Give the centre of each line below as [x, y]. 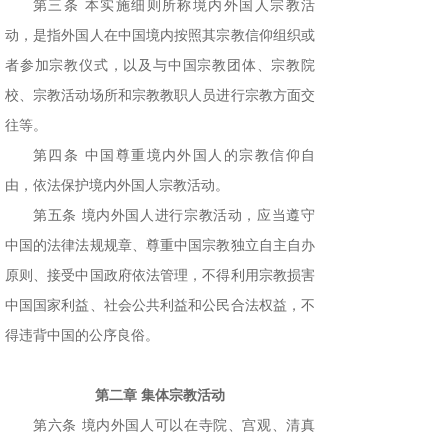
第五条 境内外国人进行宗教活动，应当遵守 [174, 216]
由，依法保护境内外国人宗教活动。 [117, 186]
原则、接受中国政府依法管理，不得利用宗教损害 [160, 276]
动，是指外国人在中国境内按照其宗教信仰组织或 [160, 36]
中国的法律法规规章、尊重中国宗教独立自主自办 [160, 246]
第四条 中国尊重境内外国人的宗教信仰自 [174, 156]
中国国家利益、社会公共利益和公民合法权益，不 [160, 306]
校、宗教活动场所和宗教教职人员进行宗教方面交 [160, 96]
